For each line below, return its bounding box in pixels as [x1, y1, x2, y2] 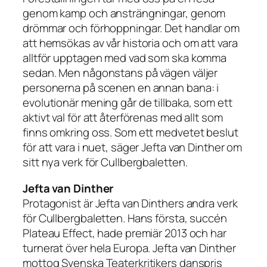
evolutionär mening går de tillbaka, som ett [23, 95, 232, 111]
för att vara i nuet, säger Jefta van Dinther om [23, 139, 243, 156]
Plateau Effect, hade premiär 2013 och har [23, 225, 226, 241]
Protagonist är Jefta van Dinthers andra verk [23, 195, 238, 211]
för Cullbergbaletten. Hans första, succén [23, 210, 227, 226]
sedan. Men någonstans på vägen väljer [23, 65, 218, 81]
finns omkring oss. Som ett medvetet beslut [23, 125, 238, 141]
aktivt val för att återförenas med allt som [23, 110, 223, 126]
